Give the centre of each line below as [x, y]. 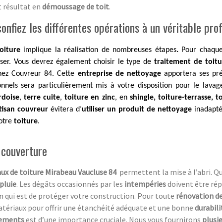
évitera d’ [66, 109]
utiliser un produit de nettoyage [137, 109]
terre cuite [42, 97]
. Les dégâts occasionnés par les [70, 184]
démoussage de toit [76, 6]
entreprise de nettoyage [119, 74]
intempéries [145, 184]
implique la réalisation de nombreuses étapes [100, 50]
